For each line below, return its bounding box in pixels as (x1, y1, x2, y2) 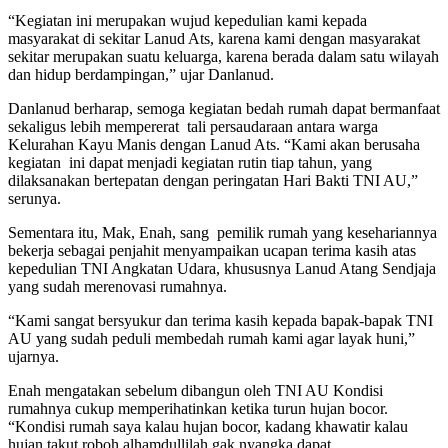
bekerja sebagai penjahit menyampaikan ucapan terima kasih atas (8, 242, 416, 260)
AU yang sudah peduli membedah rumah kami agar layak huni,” (8, 330, 415, 348)
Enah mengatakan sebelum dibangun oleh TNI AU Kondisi (8, 382, 383, 400)
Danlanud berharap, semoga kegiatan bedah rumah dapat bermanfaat (8, 100, 440, 118)
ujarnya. (8, 348, 59, 366)
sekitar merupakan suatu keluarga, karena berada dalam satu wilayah (8, 48, 439, 66)
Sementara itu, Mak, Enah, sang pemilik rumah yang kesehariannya (8, 224, 437, 242)
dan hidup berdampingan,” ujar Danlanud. (8, 66, 274, 84)
